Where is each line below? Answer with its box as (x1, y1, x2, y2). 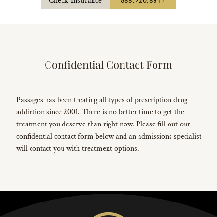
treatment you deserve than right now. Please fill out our (16, 119, 190, 130)
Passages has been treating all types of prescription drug (16, 95, 187, 106)
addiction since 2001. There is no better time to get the (16, 107, 184, 118)
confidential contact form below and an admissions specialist (16, 131, 201, 142)
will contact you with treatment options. (16, 143, 139, 154)
